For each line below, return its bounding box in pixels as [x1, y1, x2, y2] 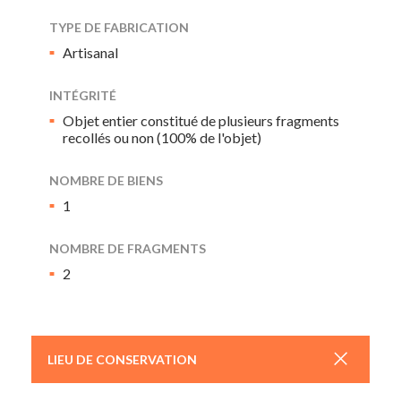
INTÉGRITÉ [49, 88, 116, 103]
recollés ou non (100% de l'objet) [63, 129, 261, 146]
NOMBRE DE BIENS [49, 173, 163, 188]
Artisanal [63, 44, 118, 61]
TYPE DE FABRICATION [49, 20, 189, 35]
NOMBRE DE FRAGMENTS [49, 241, 206, 256]
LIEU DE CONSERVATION [47, 352, 197, 367]
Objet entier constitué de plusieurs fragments [63, 112, 339, 129]
